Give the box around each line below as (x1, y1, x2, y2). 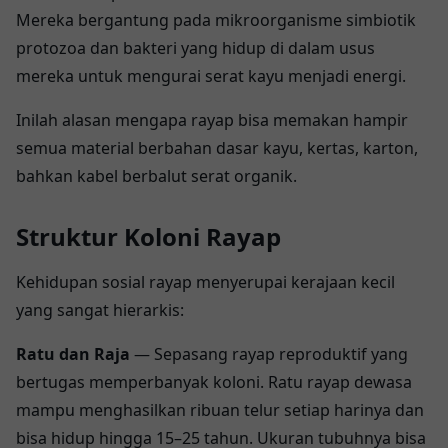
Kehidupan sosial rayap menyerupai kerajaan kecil (16, 270, 395, 293)
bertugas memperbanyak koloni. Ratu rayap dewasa (16, 370, 412, 393)
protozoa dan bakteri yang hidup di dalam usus (16, 36, 375, 59)
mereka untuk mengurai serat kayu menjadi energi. (16, 64, 410, 87)
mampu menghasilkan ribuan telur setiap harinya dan (16, 398, 424, 421)
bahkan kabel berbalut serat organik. (16, 164, 297, 187)
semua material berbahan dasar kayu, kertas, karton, (16, 136, 418, 159)
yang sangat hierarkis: (16, 298, 184, 321)
